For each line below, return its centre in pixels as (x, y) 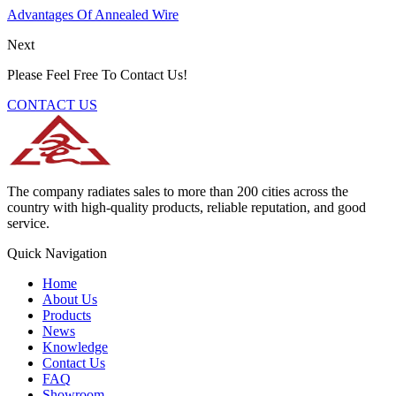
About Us (70, 299)
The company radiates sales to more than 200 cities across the (178, 191)
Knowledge (75, 346)
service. (28, 223)
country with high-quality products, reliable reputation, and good (187, 207)
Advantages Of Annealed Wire (93, 14)
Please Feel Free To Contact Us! (97, 74)
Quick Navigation (57, 253)
